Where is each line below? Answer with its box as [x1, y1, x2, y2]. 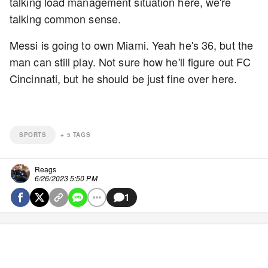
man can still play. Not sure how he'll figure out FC [10, 54, 251, 69]
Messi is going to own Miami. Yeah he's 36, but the [10, 37, 254, 53]
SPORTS [19, 130, 47, 139]
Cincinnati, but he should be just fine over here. [10, 71, 240, 86]
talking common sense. [10, 11, 124, 26]
